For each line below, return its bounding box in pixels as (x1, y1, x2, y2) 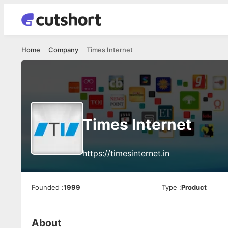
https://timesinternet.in (82, 148, 169, 158)
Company (48, 46, 78, 54)
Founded (32, 183, 60, 191)
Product (181, 183, 207, 191)
